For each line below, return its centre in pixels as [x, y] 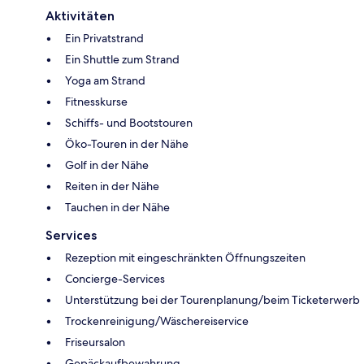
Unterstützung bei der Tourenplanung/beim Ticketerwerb [212, 299]
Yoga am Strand [105, 80]
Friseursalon [95, 342]
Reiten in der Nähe [112, 186]
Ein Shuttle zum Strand [122, 59]
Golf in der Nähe [107, 165]
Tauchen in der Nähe [117, 207]
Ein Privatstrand [104, 38]
